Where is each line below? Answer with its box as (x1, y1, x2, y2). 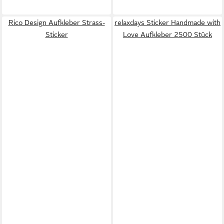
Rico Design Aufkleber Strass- (8, 18, 105, 26)
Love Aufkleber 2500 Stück (123, 30, 212, 38)
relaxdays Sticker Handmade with (114, 18, 220, 26)
